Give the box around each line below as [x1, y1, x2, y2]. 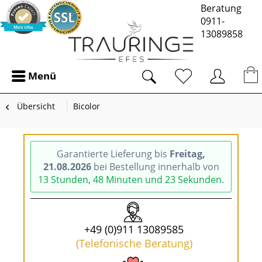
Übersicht [17, 101, 55, 112]
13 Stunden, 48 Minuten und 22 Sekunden [38, 173, 222, 186]
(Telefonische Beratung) [75, 236, 192, 250]
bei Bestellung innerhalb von [91, 160, 219, 173]
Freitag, [170, 147, 205, 160]
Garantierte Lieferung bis [57, 147, 170, 160]
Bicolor [73, 101, 100, 112]
